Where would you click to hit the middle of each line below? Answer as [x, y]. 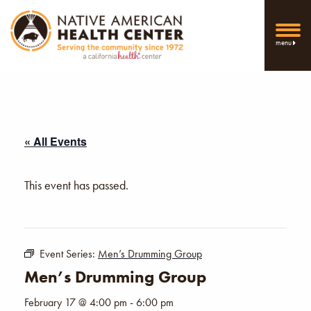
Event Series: [69, 253]
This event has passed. [76, 185]
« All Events [56, 141]
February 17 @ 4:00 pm [76, 302]
